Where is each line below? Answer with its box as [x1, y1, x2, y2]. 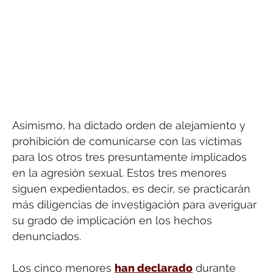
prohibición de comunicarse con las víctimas [12, 134, 242, 147]
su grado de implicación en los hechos [12, 213, 212, 227]
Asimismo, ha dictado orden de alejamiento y [12, 118, 246, 132]
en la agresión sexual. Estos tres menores [12, 166, 227, 179]
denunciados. [12, 229, 81, 243]
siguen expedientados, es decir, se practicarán [12, 182, 250, 195]
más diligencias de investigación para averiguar [12, 197, 257, 211]
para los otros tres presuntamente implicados [12, 150, 247, 163]
